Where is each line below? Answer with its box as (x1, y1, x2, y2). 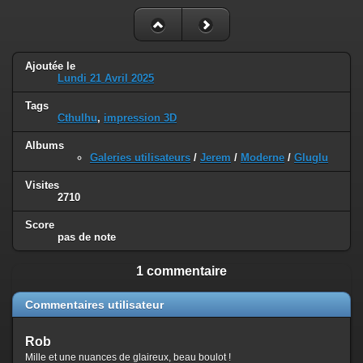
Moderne (241, 152, 284, 164)
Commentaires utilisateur (25, 297, 164, 311)
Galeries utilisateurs (90, 152, 190, 164)
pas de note (58, 230, 116, 243)
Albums (25, 139, 64, 152)
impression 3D (104, 112, 177, 125)
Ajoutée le (25, 60, 75, 73)
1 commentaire (136, 263, 227, 278)
